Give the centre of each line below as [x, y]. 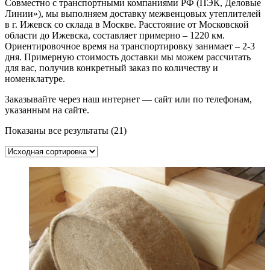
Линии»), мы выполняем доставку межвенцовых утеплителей [133, 14]
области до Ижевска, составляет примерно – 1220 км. [115, 36]
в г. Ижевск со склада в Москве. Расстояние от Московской [127, 25]
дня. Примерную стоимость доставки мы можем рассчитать [128, 57]
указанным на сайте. [47, 110]
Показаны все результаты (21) [66, 131]
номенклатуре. [35, 79]
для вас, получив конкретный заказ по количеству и [111, 68]
